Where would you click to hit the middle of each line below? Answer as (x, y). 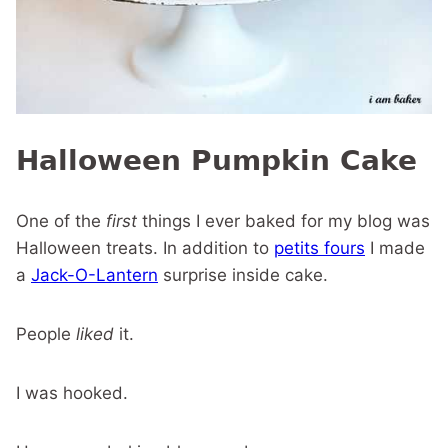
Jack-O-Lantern (94, 275)
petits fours (319, 248)
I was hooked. (72, 393)
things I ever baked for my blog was (286, 221)
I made (395, 248)
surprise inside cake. (243, 275)
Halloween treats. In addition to (145, 248)
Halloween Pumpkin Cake (216, 161)
